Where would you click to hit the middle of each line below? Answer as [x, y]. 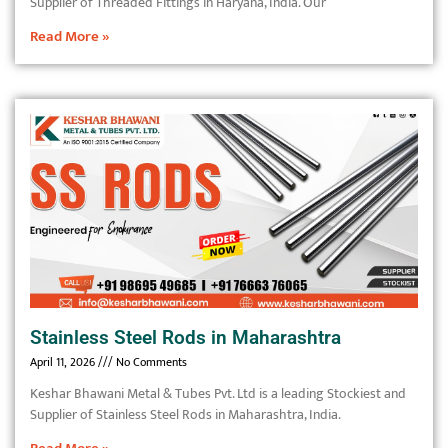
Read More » [70, 36]
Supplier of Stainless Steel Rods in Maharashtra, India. [185, 414]
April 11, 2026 [64, 362]
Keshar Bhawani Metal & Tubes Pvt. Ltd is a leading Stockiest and [218, 393]
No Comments [150, 362]
